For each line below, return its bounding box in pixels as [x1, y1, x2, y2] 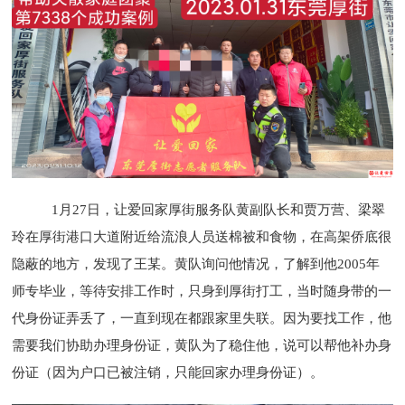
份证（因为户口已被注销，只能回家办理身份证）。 [12, 365, 325, 381]
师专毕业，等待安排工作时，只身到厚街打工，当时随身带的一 [12, 284, 392, 299]
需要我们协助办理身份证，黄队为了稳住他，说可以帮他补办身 [12, 338, 392, 353]
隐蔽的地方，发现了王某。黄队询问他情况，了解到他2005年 [12, 257, 381, 272]
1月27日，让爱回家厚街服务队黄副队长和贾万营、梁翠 [12, 202, 386, 218]
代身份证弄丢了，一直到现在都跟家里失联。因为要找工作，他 [12, 311, 392, 326]
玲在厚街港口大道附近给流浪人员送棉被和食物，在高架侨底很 [12, 230, 392, 245]
